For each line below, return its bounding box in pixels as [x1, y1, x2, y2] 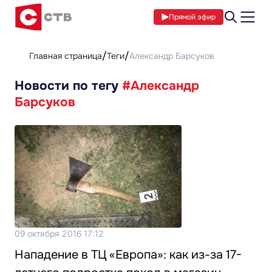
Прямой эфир [169, 12, 216, 22]
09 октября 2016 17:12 [15, 228, 104, 239]
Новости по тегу [15, 78, 122, 93]
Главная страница [29, 50, 102, 61]
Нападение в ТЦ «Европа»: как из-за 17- [15, 247, 242, 262]
